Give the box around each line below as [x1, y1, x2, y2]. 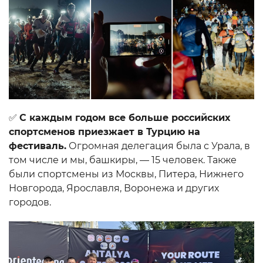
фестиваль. [9, 140, 66, 151]
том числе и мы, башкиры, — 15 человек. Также [9, 154, 237, 166]
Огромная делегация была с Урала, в [66, 140, 250, 151]
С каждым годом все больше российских [19, 112, 230, 123]
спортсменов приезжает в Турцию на [9, 126, 200, 137]
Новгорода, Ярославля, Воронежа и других [9, 182, 219, 194]
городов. [9, 196, 51, 208]
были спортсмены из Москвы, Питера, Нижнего [9, 168, 244, 180]
